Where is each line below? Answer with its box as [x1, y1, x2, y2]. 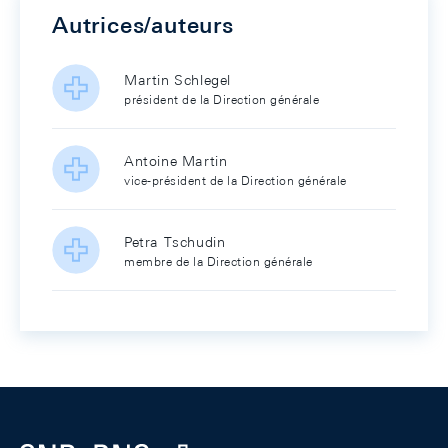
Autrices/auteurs [52, 12, 234, 38]
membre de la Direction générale [124, 253, 313, 269]
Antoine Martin [124, 152, 228, 169]
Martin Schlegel [124, 71, 231, 88]
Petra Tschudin [124, 233, 226, 250]
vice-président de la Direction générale [124, 172, 347, 188]
